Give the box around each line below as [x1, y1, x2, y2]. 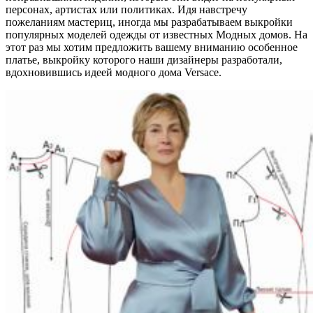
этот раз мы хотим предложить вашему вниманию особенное [6, 41, 298, 53]
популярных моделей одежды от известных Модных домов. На [6, 28, 307, 41]
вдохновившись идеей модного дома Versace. [6, 66, 221, 78]
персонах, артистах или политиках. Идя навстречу [6, 3, 247, 15]
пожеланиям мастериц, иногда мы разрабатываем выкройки [6, 15, 293, 28]
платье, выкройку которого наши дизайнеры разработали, [6, 53, 282, 66]
